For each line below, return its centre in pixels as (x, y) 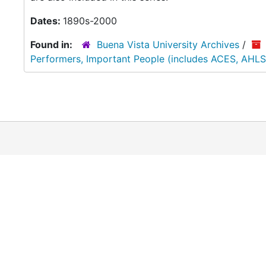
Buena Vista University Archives (168, 45)
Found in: (53, 45)
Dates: (47, 21)
